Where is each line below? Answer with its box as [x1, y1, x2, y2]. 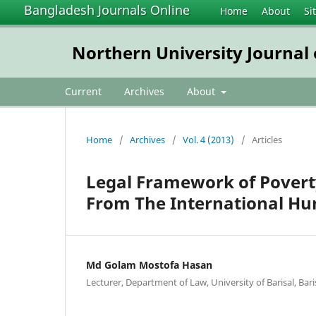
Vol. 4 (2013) [183, 133, 234, 146]
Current [65, 84, 102, 98]
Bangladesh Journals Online [24, 1, 190, 18]
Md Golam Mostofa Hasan [86, 257, 212, 272]
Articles [252, 133, 282, 146]
